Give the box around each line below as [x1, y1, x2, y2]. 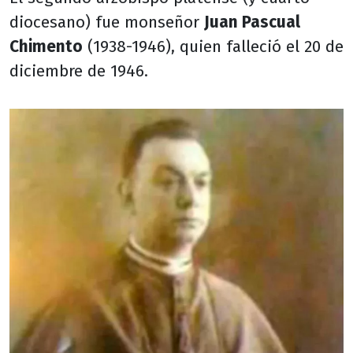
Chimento [9, 37, 83, 58]
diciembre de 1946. [9, 61, 148, 82]
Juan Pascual [204, 13, 300, 33]
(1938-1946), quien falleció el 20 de [83, 37, 344, 58]
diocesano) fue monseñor [9, 13, 204, 33]
